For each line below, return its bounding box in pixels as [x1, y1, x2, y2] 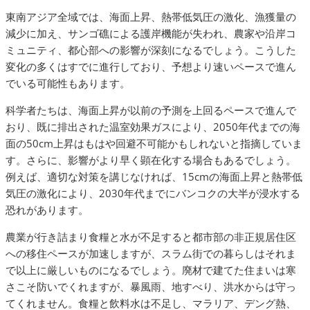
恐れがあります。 [6, 203, 89, 217]
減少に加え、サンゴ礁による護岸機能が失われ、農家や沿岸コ [6, 26, 296, 40]
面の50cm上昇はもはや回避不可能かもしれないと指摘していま [6, 136, 302, 150]
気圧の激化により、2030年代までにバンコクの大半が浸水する [6, 186, 300, 200]
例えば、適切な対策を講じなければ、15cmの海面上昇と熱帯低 [6, 170, 302, 183]
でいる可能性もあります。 [6, 76, 130, 90]
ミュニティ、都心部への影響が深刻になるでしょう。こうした [6, 43, 296, 57]
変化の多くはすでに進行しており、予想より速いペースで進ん [6, 60, 296, 73]
